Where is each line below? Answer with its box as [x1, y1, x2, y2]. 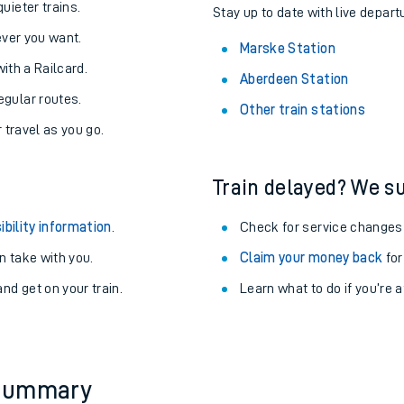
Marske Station [240, 131, 335, 145]
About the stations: [213, 46, 391, 68]
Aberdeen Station [240, 161, 349, 176]
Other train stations [240, 192, 365, 207]
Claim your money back [240, 340, 383, 354]
